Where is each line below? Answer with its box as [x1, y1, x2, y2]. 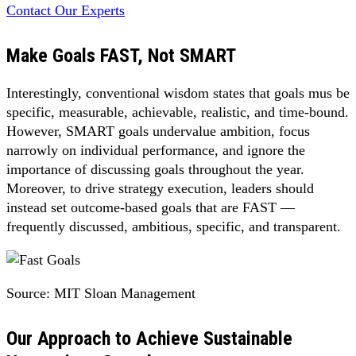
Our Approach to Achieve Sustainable [6, 327, 292, 350]
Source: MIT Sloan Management [6, 284, 195, 301]
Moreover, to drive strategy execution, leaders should [6, 180, 314, 196]
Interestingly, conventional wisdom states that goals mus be [6, 84, 350, 101]
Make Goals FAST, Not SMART [6, 44, 236, 67]
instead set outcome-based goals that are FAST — [6, 199, 295, 215]
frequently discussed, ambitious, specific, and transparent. [6, 218, 341, 234]
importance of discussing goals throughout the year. [6, 161, 304, 177]
